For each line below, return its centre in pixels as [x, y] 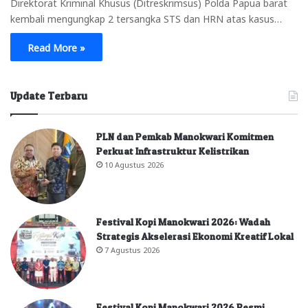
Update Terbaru [49, 96]
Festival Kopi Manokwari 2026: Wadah [183, 222]
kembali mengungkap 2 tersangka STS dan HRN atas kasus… [146, 18]
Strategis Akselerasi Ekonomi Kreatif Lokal [195, 236]
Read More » [56, 47]
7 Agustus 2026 [132, 250]
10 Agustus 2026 [134, 164]
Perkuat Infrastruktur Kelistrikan [173, 151]
